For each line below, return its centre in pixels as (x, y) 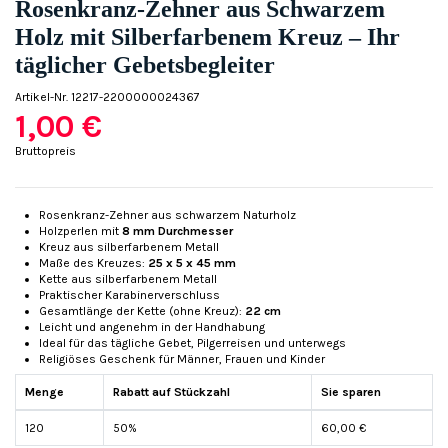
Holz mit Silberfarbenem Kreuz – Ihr (207, 36)
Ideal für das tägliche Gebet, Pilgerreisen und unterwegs (192, 342)
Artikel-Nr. (41, 96)
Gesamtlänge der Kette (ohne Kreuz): (142, 310)
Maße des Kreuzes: (93, 262)
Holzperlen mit (80, 230)
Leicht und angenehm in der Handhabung (152, 326)
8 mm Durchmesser (177, 230)
